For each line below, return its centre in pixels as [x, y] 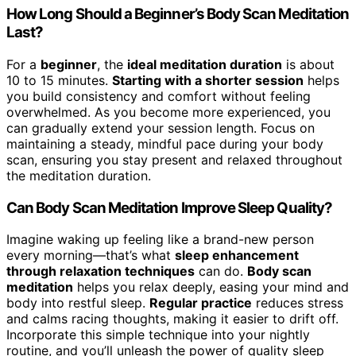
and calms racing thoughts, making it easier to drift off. [172, 319]
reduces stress [298, 303]
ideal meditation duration [205, 64]
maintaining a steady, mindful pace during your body [165, 143]
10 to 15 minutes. [59, 80]
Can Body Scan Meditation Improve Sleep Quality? [170, 207]
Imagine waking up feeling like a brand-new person [160, 240]
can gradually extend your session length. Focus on [161, 128]
